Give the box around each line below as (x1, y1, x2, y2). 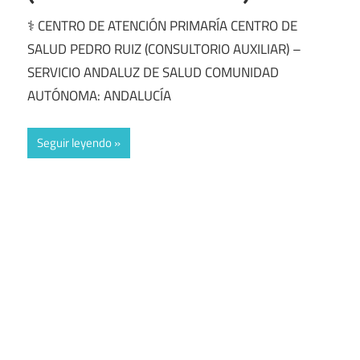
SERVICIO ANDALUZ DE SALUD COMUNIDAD (27, 61, 279, 83)
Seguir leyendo (37, 133, 112, 153)
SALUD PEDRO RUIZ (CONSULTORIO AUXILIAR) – (27, 38, 301, 59)
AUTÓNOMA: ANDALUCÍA (27, 84, 171, 106)
